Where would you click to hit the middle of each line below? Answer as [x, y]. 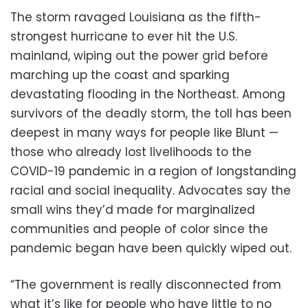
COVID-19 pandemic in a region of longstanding [153, 171]
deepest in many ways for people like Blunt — [144, 132]
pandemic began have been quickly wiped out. [151, 248]
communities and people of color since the [139, 229]
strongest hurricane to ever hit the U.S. [124, 36]
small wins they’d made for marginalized [133, 209]
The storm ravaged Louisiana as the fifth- [136, 17]
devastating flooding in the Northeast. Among [148, 94]
